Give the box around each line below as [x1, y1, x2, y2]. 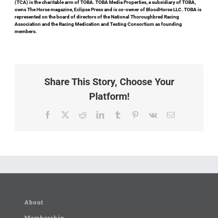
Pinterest [138, 110, 165, 118]
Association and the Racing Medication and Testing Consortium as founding [15, 21, 182, 27]
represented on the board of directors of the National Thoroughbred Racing [15, 14, 179, 19]
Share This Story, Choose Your [44, 75, 174, 88]
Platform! [89, 90, 129, 102]
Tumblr [121, 110, 144, 118]
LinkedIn [103, 110, 132, 118]
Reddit [86, 110, 107, 118]
